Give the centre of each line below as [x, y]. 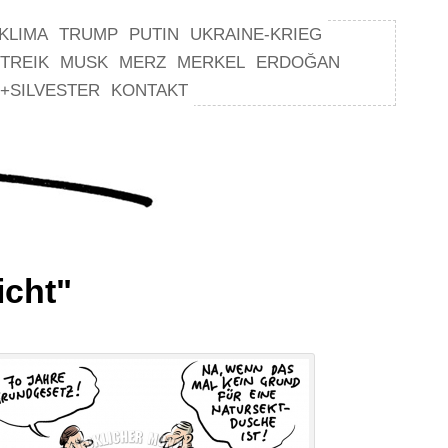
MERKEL [211, 62]
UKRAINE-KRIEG [256, 34]
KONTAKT [149, 90]
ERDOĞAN [298, 62]
